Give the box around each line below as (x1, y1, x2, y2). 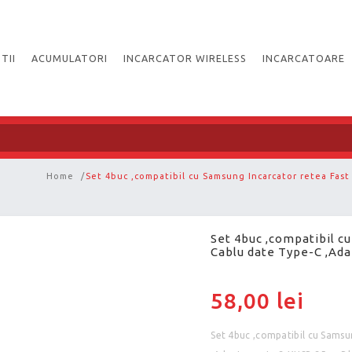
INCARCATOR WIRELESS (123, 53, 247, 64)
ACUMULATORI (31, 53, 108, 64)
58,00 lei (211, 288, 305, 313)
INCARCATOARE (262, 53, 346, 64)
